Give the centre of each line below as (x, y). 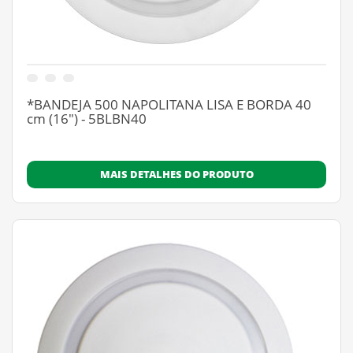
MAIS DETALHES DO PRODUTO (176, 174)
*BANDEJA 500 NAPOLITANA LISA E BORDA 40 (169, 104)
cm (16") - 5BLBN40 (87, 119)
